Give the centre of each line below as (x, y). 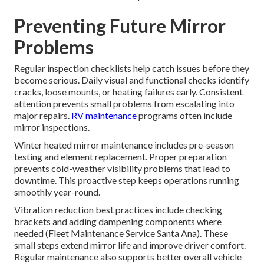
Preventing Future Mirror (120, 25)
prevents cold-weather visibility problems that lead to (122, 168)
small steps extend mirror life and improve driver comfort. (130, 245)
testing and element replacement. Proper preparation (121, 156)
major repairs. (43, 115)
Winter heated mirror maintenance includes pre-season (124, 144)
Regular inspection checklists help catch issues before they (132, 68)
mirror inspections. (52, 127)
